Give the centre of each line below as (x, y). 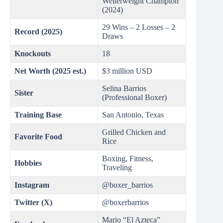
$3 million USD (127, 71)
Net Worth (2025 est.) (50, 71)
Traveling (117, 168)
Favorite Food (38, 137)
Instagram (32, 185)
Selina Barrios (124, 89)
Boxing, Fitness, (128, 159)
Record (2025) (38, 32)
